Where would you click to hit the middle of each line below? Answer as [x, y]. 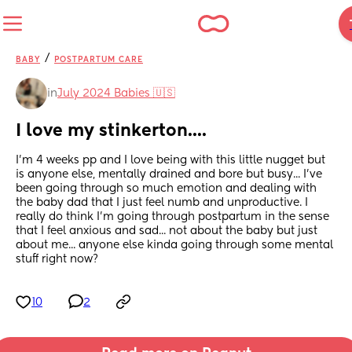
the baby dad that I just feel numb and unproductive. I [162, 203]
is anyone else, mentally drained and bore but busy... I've [169, 175]
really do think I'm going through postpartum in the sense [172, 217]
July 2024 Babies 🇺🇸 [116, 93]
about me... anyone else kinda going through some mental [174, 246]
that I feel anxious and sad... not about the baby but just [167, 231]
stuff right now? [57, 260]
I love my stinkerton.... [111, 132]
